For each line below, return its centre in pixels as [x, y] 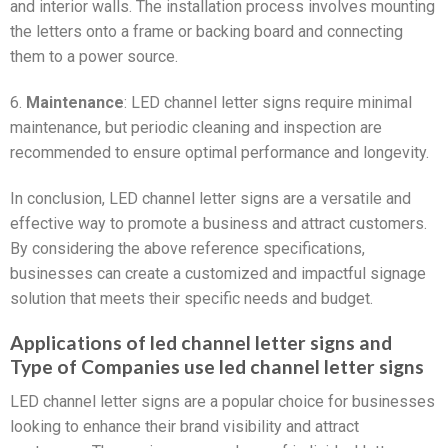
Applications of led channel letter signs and [201, 343]
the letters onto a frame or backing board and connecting [206, 31]
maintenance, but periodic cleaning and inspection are [196, 127]
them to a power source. [94, 56]
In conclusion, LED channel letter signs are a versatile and [210, 198]
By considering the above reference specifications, [187, 248]
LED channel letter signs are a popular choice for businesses [222, 401]
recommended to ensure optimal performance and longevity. [219, 152]
